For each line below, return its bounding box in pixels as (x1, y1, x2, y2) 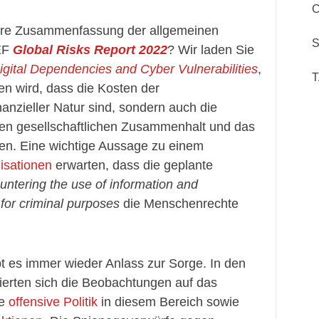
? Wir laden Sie (167, 43, 254, 57)
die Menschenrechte (120, 197, 239, 211)
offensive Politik (9, 295, 98, 309)
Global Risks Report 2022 (13, 43, 167, 57)
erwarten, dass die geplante (52, 158, 213, 172)
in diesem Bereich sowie (98, 295, 239, 309)
